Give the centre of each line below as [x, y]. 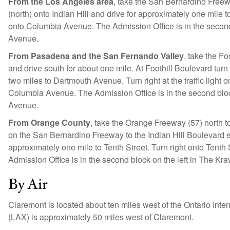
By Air [28, 185]
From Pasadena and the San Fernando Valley [96, 56]
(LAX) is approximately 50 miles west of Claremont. [101, 217]
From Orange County [49, 122]
